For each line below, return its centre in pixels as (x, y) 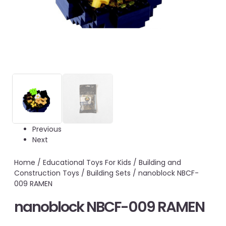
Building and (160, 163)
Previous (47, 129)
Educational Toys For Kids (87, 163)
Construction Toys (47, 173)
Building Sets (109, 173)
